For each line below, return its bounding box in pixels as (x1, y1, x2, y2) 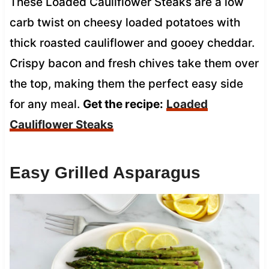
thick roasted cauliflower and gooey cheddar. (9, 35, 255, 50)
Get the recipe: (82, 97, 163, 111)
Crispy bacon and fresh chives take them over (9, 56, 259, 70)
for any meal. (9, 97, 83, 111)
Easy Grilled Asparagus (9, 163, 201, 182)
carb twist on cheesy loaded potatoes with (9, 15, 240, 29)
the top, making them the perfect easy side (9, 76, 243, 91)
